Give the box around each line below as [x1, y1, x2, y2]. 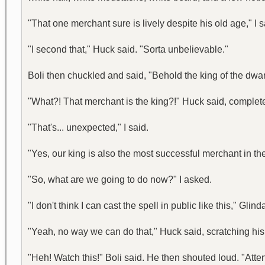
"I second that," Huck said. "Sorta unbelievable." [28, 44, 228, 54]
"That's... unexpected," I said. [28, 122, 148, 132]
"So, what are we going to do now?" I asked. [28, 174, 212, 185]
